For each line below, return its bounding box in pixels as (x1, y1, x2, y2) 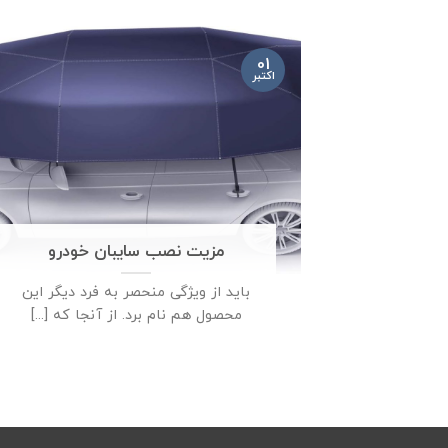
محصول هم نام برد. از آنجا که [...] (30, 305, 242, 327)
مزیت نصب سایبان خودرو (47, 240, 225, 265)
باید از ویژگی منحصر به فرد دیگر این (22, 282, 250, 304)
